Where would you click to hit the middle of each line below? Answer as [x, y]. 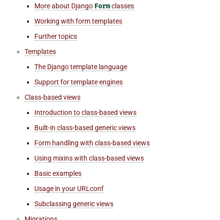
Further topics [56, 36]
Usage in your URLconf [69, 188]
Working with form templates [78, 21]
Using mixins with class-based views [89, 158]
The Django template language [81, 67]
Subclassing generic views [74, 204]
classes [122, 6]
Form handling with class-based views [92, 143]
